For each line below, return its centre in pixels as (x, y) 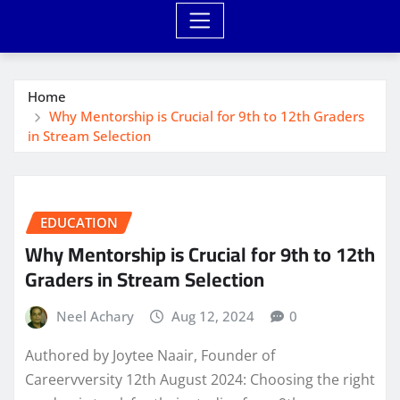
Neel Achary (95, 317)
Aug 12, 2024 (213, 317)
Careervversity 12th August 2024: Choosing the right (200, 379)
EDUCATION (79, 222)
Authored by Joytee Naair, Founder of (150, 355)
